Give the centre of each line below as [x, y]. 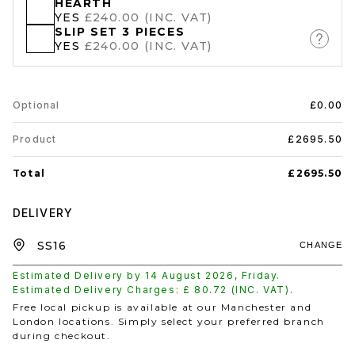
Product [35, 139]
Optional [36, 105]
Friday [259, 275]
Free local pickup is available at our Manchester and [162, 307]
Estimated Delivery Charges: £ [104, 290]
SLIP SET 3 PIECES [120, 32]
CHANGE [321, 245]
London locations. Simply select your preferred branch [169, 321]
